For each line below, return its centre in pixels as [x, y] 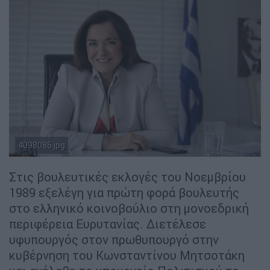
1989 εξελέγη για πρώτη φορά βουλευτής [124, 193]
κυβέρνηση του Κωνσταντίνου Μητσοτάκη [127, 256]
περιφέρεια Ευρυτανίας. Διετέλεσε [108, 224]
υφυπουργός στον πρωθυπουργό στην [114, 240]
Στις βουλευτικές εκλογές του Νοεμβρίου [127, 177]
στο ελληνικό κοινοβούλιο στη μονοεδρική [129, 209]
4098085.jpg [42, 146]
